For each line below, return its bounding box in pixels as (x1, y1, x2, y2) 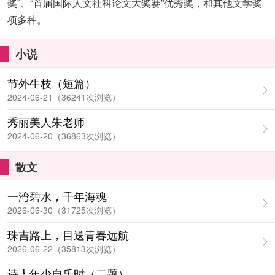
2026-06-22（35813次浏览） (7, 242, 120, 255)
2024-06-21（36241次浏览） (7, 91, 120, 103)
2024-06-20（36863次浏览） (7, 130, 120, 142)
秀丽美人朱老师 (7, 114, 85, 130)
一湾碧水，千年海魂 (7, 188, 107, 204)
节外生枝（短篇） (7, 75, 96, 91)
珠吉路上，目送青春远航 (7, 227, 129, 242)
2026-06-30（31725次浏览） (7, 204, 120, 216)
